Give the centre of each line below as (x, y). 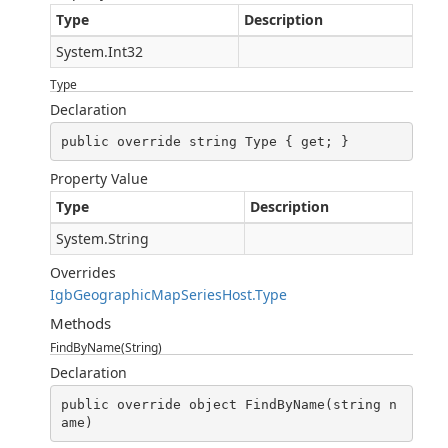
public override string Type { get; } (204, 141)
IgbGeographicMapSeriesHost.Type (168, 294)
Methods (80, 323)
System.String (102, 238)
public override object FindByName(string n (228, 404)
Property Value (99, 178)
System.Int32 (99, 51)
